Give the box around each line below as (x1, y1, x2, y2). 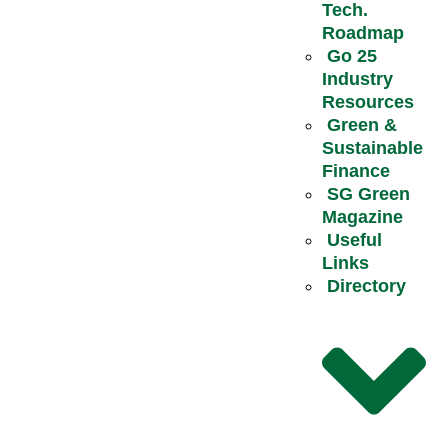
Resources (321, 91, 414, 112)
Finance (321, 160, 390, 181)
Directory (326, 275, 406, 296)
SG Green (326, 183, 410, 204)
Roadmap (321, 22, 404, 43)
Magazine (321, 206, 403, 227)
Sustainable (321, 137, 423, 158)
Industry (321, 68, 393, 89)
